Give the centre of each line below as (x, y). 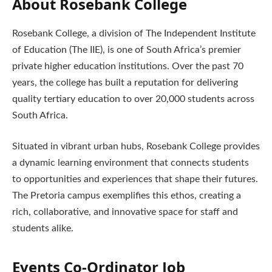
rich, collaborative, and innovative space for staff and (125, 212)
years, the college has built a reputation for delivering (125, 82)
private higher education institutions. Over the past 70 (128, 66)
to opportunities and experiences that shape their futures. (135, 179)
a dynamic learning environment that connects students (131, 163)
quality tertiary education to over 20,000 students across (133, 99)
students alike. (43, 229)
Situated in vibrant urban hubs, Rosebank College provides (136, 147)
